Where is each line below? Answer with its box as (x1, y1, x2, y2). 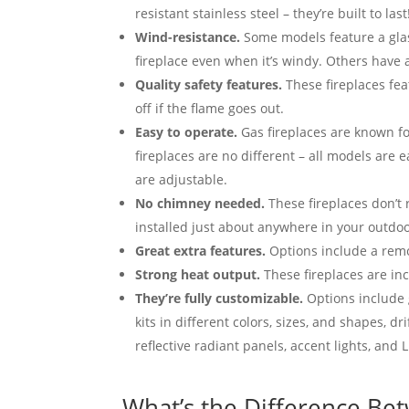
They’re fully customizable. (135, 288, 308, 307)
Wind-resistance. (135, 27, 241, 46)
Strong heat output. (135, 265, 265, 283)
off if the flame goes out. (135, 99, 285, 117)
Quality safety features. (135, 75, 283, 93)
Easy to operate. (135, 122, 242, 141)
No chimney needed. (135, 194, 269, 212)
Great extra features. (135, 241, 270, 259)
